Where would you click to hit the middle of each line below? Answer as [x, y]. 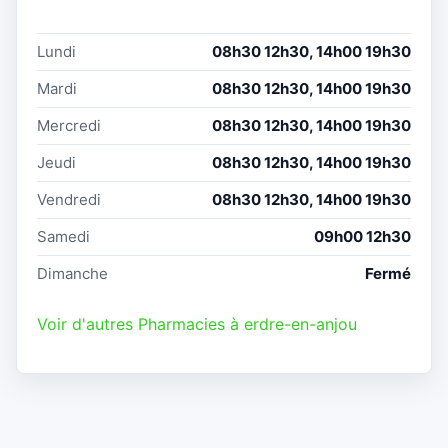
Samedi [63, 237]
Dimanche [72, 274]
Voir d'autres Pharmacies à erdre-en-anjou [197, 324]
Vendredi [69, 200]
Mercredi [69, 126]
